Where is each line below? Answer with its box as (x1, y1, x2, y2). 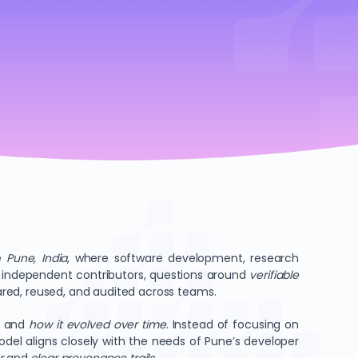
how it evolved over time (29, 316, 166, 332)
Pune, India (6, 250, 68, 266)
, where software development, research (67, 250, 299, 266)
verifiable (249, 267, 299, 283)
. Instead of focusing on (165, 316, 300, 332)
